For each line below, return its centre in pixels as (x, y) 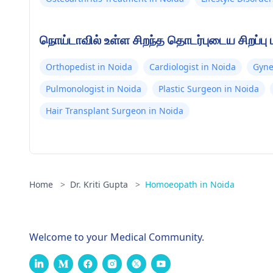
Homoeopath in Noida (190, 184)
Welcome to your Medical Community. (117, 237)
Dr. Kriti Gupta (100, 184)
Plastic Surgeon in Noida (209, 89)
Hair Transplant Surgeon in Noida (115, 111)
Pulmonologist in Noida (94, 89)
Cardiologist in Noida (193, 67)
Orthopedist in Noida (89, 67)
